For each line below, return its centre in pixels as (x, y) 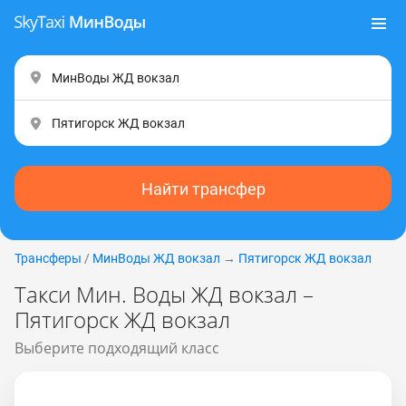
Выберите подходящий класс (117, 348)
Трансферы (48, 258)
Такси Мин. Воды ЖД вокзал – (164, 294)
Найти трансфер (203, 188)
